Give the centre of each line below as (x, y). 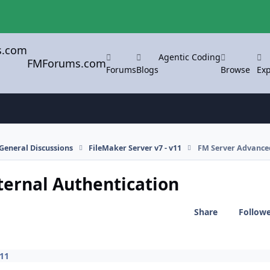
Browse (236, 69)
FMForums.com (67, 63)
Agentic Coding (190, 57)
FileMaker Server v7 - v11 (135, 148)
